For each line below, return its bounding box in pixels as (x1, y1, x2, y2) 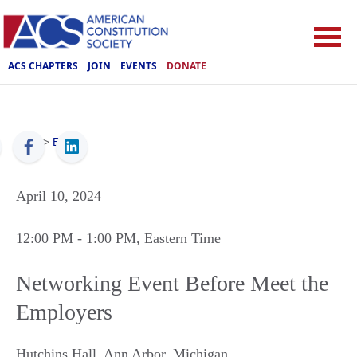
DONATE (167, 58, 206, 73)
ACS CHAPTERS (8, 58, 78, 73)
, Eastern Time (136, 230, 221, 246)
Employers (16, 300, 112, 324)
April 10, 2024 (16, 188, 101, 204)
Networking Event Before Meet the (16, 271, 328, 296)
